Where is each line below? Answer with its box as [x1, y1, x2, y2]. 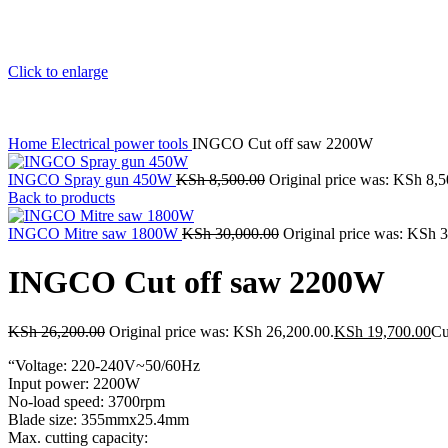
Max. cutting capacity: [8, 428, 148, 446]
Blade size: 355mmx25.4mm [8, 410, 189, 428]
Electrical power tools [51, 135, 192, 152]
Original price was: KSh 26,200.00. [109, 322, 334, 340]
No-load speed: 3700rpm [8, 392, 165, 410]
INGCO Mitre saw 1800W [8, 225, 182, 242]
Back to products [8, 189, 115, 206]
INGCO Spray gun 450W [8, 171, 176, 188]
